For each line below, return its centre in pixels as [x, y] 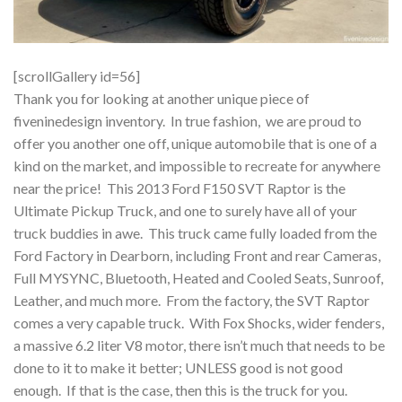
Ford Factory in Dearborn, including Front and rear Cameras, [197, 255]
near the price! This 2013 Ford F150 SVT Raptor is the [179, 188]
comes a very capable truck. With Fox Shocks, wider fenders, [199, 322]
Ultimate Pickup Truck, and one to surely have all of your [185, 210]
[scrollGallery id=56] [77, 75]
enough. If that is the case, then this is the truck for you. [180, 389]
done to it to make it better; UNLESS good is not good [178, 367]
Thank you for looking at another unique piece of [162, 98]
